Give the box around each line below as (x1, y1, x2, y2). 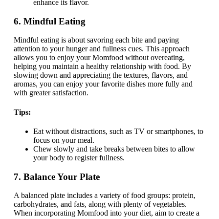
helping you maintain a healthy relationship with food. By (14, 62, 191, 71)
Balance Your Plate (23, 171, 100, 182)
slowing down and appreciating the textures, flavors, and (14, 71, 188, 80)
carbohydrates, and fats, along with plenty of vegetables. (14, 200, 187, 209)
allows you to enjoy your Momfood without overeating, (14, 53, 185, 62)
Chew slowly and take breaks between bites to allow (33, 144, 195, 153)
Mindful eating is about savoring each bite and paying (14, 36, 179, 44)
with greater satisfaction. (14, 88, 88, 97)
